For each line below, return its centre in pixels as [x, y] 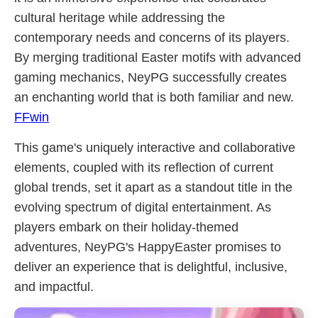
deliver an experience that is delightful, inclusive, [151, 267]
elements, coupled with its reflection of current [144, 168]
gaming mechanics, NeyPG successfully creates [150, 77]
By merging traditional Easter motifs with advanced [158, 57]
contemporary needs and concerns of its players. [152, 38]
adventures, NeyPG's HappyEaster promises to [148, 247]
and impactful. [54, 287]
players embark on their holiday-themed [126, 227]
